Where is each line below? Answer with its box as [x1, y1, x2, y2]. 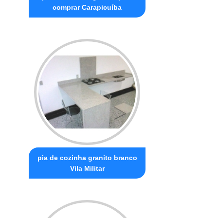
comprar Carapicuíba [53, 3, 122, 11]
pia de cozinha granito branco [37, 153, 137, 162]
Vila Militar [70, 164, 105, 172]
